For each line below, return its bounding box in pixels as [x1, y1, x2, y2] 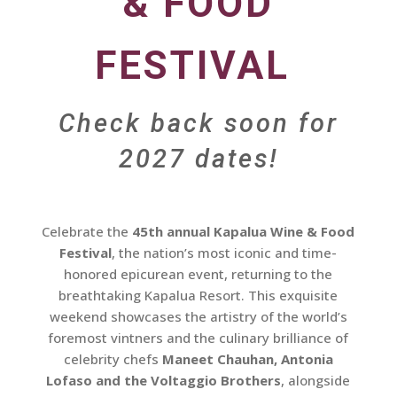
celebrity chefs [63, 350, 162, 369]
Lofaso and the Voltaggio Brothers [46, 371, 282, 390]
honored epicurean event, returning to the [64, 265, 333, 284]
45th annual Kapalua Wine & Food [132, 222, 355, 241]
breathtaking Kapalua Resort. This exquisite [58, 286, 339, 305]
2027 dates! [118, 144, 278, 175]
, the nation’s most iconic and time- [112, 244, 338, 262]
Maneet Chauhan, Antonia [161, 350, 333, 369]
